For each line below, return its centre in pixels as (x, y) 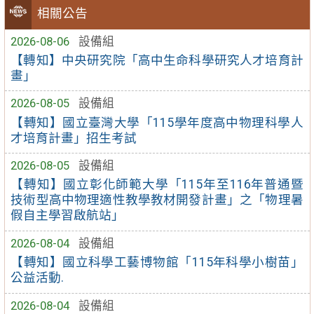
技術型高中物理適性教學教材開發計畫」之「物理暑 (157, 200)
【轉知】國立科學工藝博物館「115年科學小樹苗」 (157, 262)
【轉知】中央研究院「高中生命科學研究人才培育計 (157, 60)
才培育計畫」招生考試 (74, 138)
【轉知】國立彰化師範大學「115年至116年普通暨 (157, 185)
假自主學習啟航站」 (68, 216)
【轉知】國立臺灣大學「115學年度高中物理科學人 (157, 122)
